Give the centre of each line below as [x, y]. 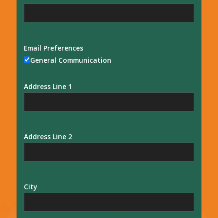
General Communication [71, 60]
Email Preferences [53, 48]
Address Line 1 [48, 86]
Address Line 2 [48, 136]
